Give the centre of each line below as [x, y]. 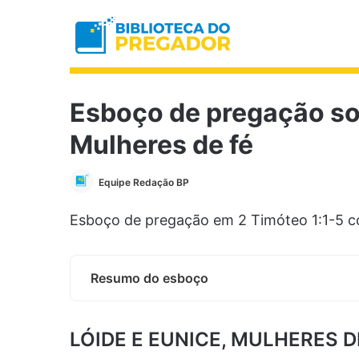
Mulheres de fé [161, 145]
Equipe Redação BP [144, 182]
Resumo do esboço [149, 278]
